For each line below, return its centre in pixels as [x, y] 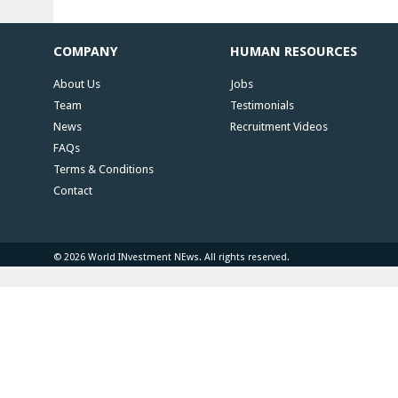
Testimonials [262, 105]
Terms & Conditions [103, 169]
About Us [77, 84]
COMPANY [86, 52]
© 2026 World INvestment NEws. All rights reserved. [171, 257]
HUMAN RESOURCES [294, 52]
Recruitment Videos [279, 127]
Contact [73, 191]
